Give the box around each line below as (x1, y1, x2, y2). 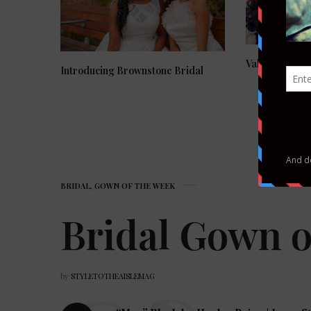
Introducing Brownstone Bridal (60, 64, 203, 78)
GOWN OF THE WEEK (94, 180, 175, 192)
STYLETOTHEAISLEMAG (71, 271, 155, 282)
